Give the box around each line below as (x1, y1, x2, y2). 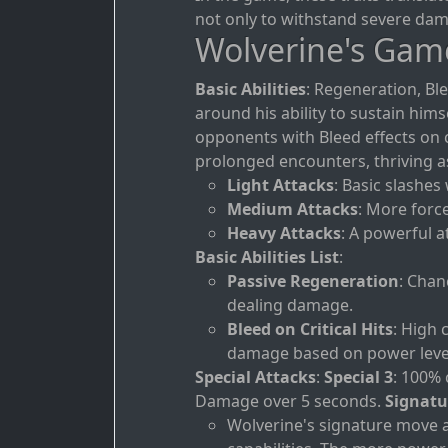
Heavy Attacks (227, 222, 341, 245)
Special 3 (324, 366, 393, 389)
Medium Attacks (227, 198, 358, 221)
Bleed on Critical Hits (227, 318, 393, 341)
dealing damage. (227, 294, 353, 317)
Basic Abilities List (195, 246, 339, 269)
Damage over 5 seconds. (195, 390, 385, 413)
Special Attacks (195, 366, 316, 389)
